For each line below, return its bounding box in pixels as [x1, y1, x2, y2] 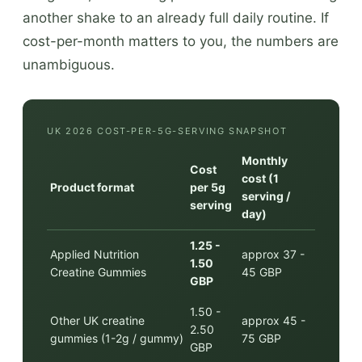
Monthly [242, 153, 288, 167]
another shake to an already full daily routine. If [23, 9, 329, 26]
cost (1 [242, 170, 279, 185]
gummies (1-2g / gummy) [50, 330, 183, 345]
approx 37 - [242, 246, 305, 261]
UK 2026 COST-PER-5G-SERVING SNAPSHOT [47, 124, 288, 137]
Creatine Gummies [50, 264, 146, 279]
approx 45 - [242, 313, 305, 327]
